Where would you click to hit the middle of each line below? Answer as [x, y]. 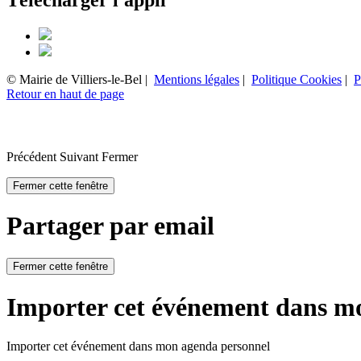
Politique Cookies [297, 80]
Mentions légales [197, 80]
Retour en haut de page [65, 94]
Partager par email [110, 225]
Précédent [31, 156]
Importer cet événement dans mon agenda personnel [138, 346]
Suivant [79, 156]
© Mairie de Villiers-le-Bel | [77, 80]
